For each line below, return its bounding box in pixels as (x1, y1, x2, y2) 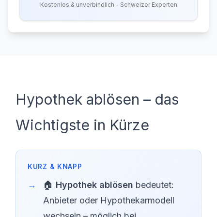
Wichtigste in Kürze (15, 116, 149, 134)
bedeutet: (133, 180, 174, 190)
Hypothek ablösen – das (15, 91, 179, 108)
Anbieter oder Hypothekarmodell (43, 195, 174, 205)
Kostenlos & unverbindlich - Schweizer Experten (40, 1, 177, 8)
